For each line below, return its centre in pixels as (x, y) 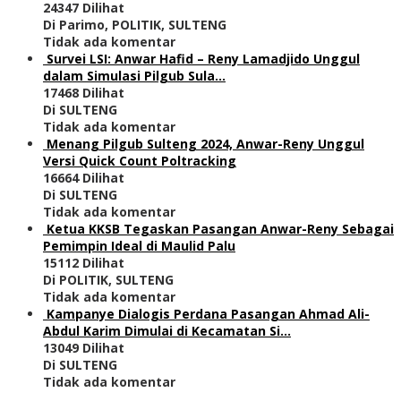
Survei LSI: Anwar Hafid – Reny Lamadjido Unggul (203, 58)
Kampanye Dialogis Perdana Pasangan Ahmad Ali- (208, 313)
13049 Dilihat (84, 347)
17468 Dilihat (84, 92)
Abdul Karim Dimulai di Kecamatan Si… (167, 330)
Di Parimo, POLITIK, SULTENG (135, 24)
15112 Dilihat (84, 262)
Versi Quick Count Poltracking (140, 160)
